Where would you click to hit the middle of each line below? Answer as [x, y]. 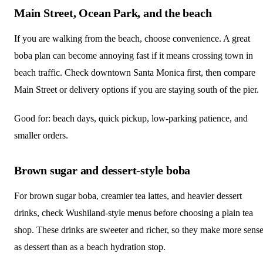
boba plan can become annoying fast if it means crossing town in [134, 55]
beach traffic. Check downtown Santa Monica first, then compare [135, 72]
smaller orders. [41, 135]
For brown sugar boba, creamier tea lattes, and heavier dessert [128, 195]
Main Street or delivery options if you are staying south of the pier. [136, 89]
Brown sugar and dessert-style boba [102, 170]
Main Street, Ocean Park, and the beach [113, 13]
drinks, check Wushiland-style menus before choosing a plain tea [134, 213]
